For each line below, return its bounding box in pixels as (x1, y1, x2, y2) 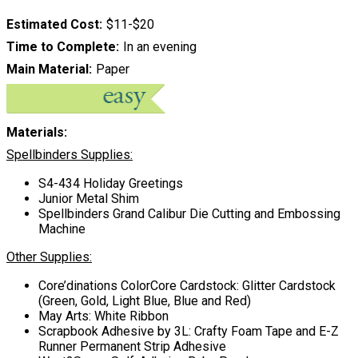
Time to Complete (6, 38, 116, 54)
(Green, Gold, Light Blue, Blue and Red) (38, 293, 251, 309)
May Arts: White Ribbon (38, 308, 169, 324)
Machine (38, 221, 86, 237)
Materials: (6, 125, 67, 141)
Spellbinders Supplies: (6, 147, 133, 163)
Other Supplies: (6, 249, 92, 265)
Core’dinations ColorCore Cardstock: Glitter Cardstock (38, 278, 336, 294)
